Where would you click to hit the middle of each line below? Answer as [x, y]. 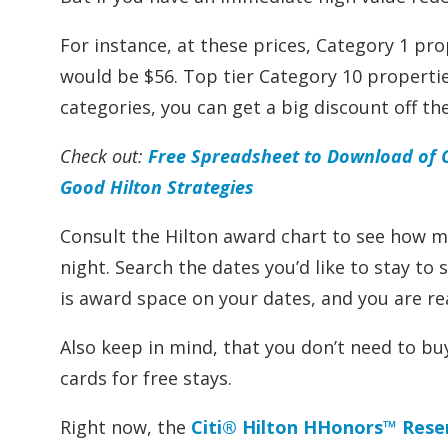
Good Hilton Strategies [157, 187]
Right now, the [125, 427]
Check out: [104, 156]
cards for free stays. [146, 378]
